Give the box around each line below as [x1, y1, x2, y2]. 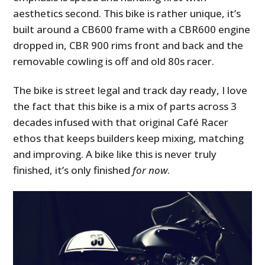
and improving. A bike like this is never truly [13, 147, 217, 161]
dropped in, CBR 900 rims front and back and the [13, 38, 244, 52]
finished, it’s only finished [13, 163, 133, 177]
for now [132, 163, 168, 177]
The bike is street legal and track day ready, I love [13, 83, 248, 97]
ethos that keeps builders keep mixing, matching [13, 131, 244, 145]
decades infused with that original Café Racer [13, 115, 229, 129]
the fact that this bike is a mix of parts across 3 [13, 99, 237, 113]
